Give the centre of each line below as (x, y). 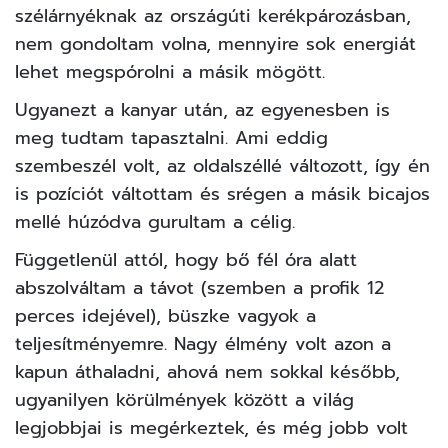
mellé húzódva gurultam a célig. (155, 222)
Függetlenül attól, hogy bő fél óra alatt (186, 260)
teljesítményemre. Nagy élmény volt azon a (203, 344)
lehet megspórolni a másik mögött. (170, 72)
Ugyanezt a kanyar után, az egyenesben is (202, 110)
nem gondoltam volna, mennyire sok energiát (215, 44)
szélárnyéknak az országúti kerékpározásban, (213, 16)
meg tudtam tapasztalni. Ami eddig (171, 138)
